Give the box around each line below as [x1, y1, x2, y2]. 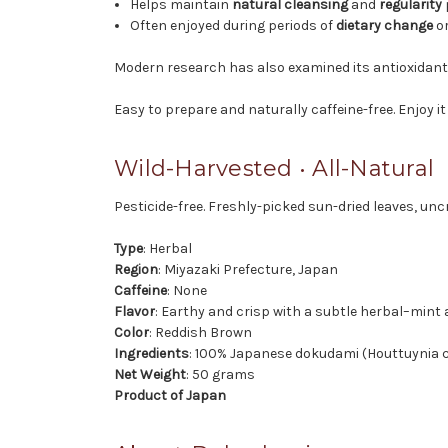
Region [114, 260, 158, 278]
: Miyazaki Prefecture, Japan [158, 260, 338, 278]
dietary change [336, 16, 434, 34]
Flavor [114, 302, 155, 320]
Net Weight [114, 365, 186, 383]
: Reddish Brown [149, 323, 252, 341]
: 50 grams [186, 365, 255, 383]
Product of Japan [114, 386, 226, 404]
